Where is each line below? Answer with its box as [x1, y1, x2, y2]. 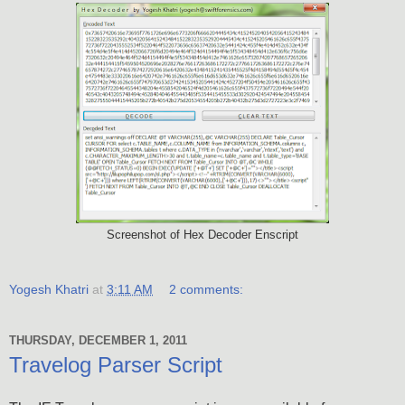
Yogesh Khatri [9, 282, 89, 297]
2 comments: [169, 282, 244, 297]
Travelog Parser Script [9, 353, 222, 378]
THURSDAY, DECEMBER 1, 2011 [9, 333, 187, 347]
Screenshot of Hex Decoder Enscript [107, 228, 298, 241]
